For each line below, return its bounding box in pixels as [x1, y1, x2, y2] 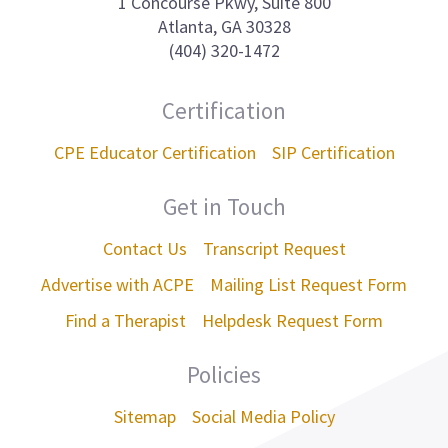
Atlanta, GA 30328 [157, 14, 291, 38]
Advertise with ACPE [41, 272, 194, 296]
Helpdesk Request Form [202, 308, 383, 332]
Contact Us [102, 236, 187, 260]
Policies [187, 359, 261, 389]
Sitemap [113, 404, 176, 428]
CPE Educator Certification [53, 140, 256, 164]
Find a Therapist [65, 308, 186, 332]
